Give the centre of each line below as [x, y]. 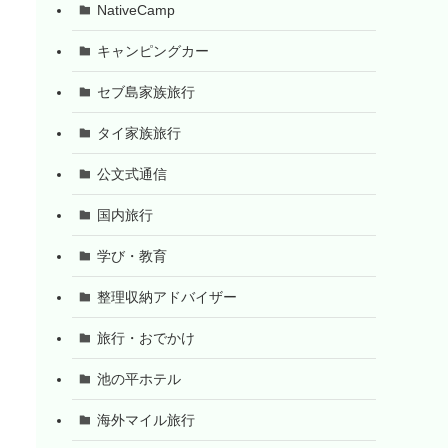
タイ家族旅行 [138, 132]
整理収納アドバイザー [166, 296]
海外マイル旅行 [145, 419]
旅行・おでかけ [145, 337]
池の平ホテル [138, 378]
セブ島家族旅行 [145, 91]
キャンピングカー [152, 50]
